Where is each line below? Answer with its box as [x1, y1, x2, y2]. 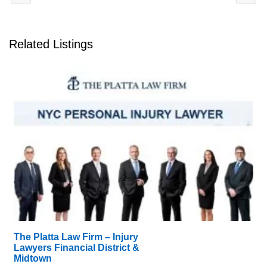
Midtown [14, 253, 52, 263]
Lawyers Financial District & [14, 242, 139, 253]
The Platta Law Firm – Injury [14, 231, 138, 242]
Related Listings [9, 37, 93, 51]
